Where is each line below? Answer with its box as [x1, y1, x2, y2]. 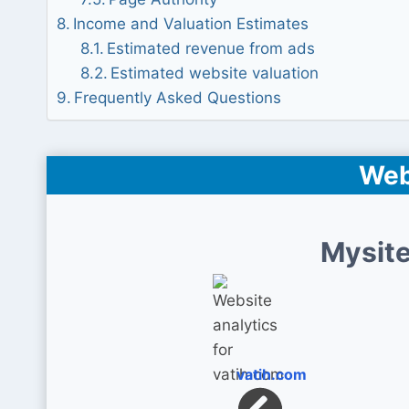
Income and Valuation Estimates [73, 15, 309, 33]
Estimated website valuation [110, 64, 319, 82]
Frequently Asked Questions [74, 89, 282, 107]
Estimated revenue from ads [106, 39, 315, 58]
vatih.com [236, 365, 308, 383]
